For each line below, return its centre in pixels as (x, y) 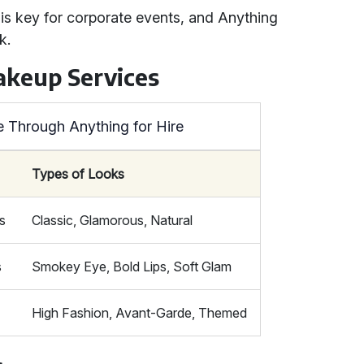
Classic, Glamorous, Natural (113, 220)
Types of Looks (78, 174)
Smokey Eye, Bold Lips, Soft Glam (132, 266)
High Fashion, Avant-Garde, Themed (140, 313)
